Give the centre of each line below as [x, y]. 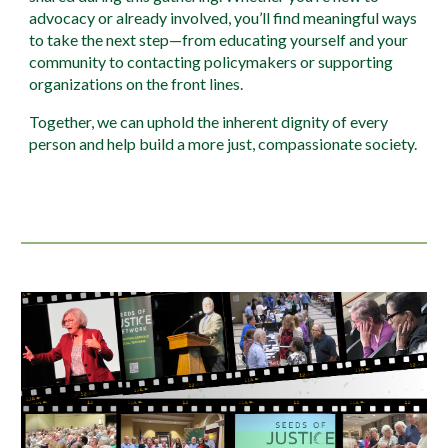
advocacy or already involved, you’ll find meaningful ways [223, 18]
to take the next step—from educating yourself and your [219, 40]
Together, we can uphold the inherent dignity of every [209, 122]
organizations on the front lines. [136, 84]
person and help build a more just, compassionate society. [223, 144]
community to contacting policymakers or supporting [211, 62]
